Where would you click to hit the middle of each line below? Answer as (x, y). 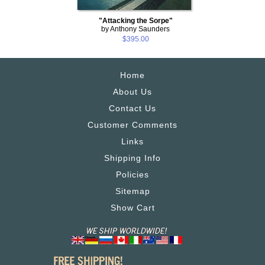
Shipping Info (132, 158)
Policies (132, 174)
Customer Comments (132, 125)
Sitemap (132, 191)
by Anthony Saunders (135, 29)
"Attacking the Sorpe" (135, 20)
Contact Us (132, 108)
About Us (132, 91)
